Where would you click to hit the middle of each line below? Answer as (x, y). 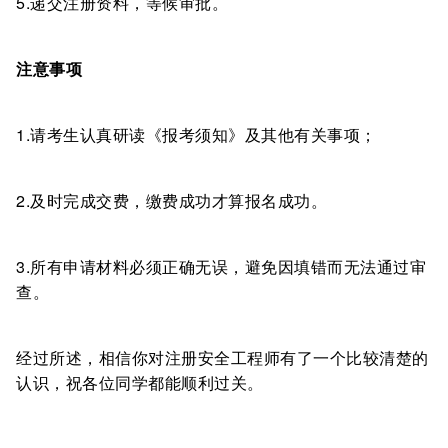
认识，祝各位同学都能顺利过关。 (140, 382)
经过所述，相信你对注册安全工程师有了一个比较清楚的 (222, 357)
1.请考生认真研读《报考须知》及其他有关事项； (196, 134)
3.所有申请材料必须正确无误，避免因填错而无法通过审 (221, 266)
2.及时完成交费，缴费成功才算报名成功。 (171, 200)
